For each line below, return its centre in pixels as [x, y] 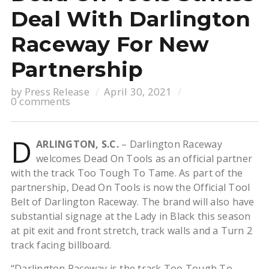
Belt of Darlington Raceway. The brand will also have [132, 202]
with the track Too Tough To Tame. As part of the [127, 173]
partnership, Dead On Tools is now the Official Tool [130, 188]
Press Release [57, 92]
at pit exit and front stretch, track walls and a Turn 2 [131, 231]
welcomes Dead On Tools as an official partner [144, 159]
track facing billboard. [61, 245]
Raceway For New [110, 44]
